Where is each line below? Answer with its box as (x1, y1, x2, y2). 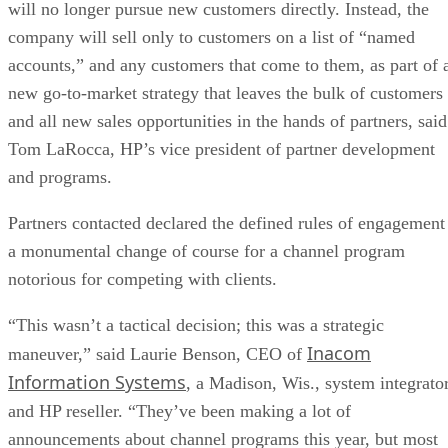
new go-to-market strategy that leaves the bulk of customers (8, 82, 443, 103)
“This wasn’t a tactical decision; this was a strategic (8, 314, 384, 335)
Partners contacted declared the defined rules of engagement (8, 212, 445, 233)
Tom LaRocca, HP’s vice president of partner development (8, 138, 435, 159)
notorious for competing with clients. (8, 268, 277, 289)
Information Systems (8, 369, 186, 394)
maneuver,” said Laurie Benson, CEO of (8, 343, 307, 364)
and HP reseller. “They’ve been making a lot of (8, 400, 351, 421)
